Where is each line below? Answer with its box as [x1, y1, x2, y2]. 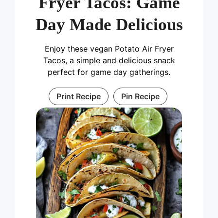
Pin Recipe [121, 91, 160, 102]
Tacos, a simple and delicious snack [43, 55, 175, 66]
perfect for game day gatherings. [48, 67, 170, 77]
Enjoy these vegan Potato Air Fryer [44, 44, 174, 54]
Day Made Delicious [35, 15, 183, 35]
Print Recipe [56, 91, 101, 102]
